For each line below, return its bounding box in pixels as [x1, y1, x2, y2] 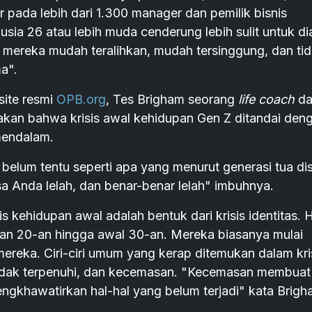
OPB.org [56, 91, 106, 107]
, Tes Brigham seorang [106, 91, 238, 107]
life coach [238, 91, 298, 107]
